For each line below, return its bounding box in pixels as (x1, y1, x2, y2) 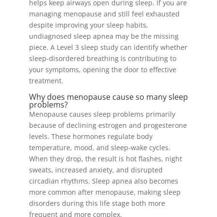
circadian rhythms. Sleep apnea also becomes (29, 176, 178, 186)
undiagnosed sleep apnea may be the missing (29, 31, 179, 41)
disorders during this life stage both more (29, 199, 165, 208)
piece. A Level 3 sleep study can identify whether (29, 43, 187, 52)
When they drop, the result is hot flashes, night (29, 154, 182, 163)
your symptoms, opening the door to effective (29, 65, 176, 74)
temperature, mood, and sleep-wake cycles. (29, 143, 170, 152)
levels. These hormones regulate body (29, 132, 153, 141)
